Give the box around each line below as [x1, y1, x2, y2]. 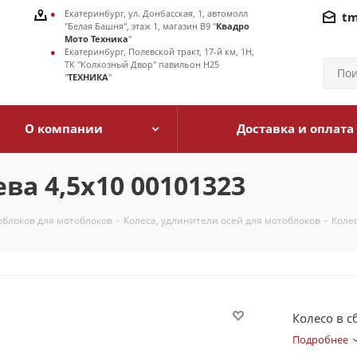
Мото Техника [65, 33, 128, 45]
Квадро [216, 20, 249, 32]
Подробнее [292, 332, 348, 347]
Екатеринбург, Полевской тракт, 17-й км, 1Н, [65, 45, 254, 57]
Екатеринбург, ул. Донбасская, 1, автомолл [65, 7, 248, 19]
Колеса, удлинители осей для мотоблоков [124, 214, 320, 227]
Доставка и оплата [236, 120, 354, 136]
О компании [25, 120, 103, 136]
